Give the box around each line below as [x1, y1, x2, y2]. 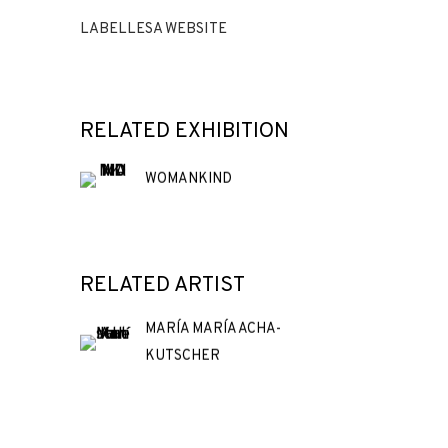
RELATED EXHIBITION [80, 117, 289, 145]
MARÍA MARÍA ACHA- [145, 319, 281, 337]
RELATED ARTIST [80, 271, 245, 299]
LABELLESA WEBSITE [80, 19, 227, 39]
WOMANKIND [145, 170, 232, 188]
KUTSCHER [145, 346, 220, 364]
